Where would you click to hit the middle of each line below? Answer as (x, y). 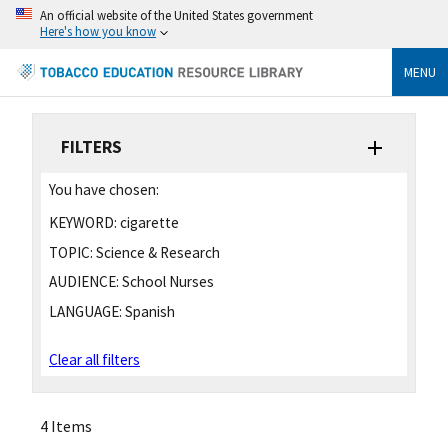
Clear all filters (94, 360)
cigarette (148, 222)
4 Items (66, 426)
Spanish (148, 312)
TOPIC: (71, 252)
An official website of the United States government (176, 15)
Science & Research (156, 252)
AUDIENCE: (84, 282)
